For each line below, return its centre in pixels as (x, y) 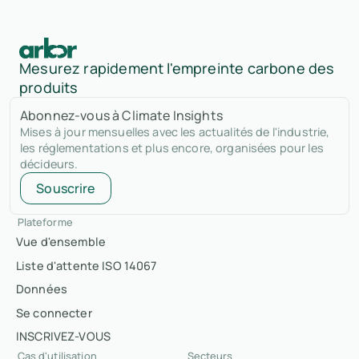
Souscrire (66, 188)
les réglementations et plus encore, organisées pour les (172, 148)
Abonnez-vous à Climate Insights (121, 116)
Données (42, 289)
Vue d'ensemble (61, 242)
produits (49, 88)
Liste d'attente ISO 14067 (87, 265)
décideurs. (49, 164)
